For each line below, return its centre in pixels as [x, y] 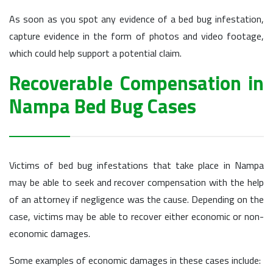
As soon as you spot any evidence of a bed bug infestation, [136, 19]
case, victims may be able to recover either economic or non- [136, 216]
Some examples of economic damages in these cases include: [135, 260]
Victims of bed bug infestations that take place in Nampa [136, 165]
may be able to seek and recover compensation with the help [136, 182]
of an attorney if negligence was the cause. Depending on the [136, 199]
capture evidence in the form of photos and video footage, [136, 36]
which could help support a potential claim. [95, 53]
